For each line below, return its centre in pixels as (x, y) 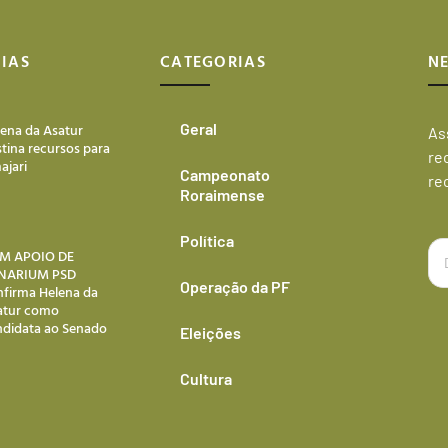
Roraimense (222, 195)
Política (206, 241)
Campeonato (224, 175)
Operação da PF (234, 287)
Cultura (205, 379)
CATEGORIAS (212, 61)
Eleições (210, 333)
